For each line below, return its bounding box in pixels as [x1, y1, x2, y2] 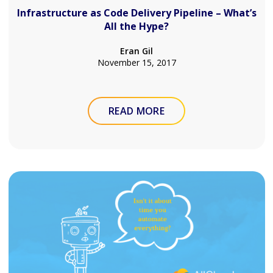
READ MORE [108, 104, 165, 118]
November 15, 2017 [97, 57, 176, 68]
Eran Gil [120, 45, 153, 57]
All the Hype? [104, 19, 169, 33]
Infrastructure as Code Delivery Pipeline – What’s [16, 6, 257, 19]
